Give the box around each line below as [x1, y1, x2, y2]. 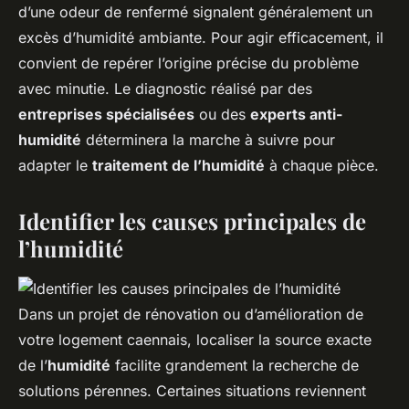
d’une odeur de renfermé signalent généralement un [18, 2, 372, 21]
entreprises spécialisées [18, 104, 194, 123]
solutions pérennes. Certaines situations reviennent [18, 381, 366, 400]
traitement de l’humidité [92, 155, 265, 174]
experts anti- [250, 104, 342, 123]
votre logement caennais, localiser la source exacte [18, 330, 372, 349]
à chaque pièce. [265, 155, 379, 174]
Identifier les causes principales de [18, 205, 366, 236]
